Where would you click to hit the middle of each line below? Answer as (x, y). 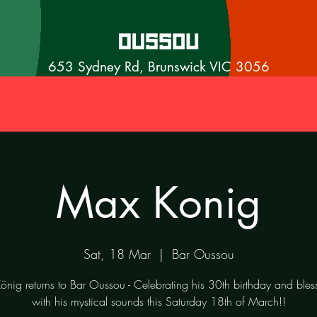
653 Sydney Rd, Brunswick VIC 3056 (159, 67)
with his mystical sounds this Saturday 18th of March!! (158, 301)
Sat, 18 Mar (117, 254)
